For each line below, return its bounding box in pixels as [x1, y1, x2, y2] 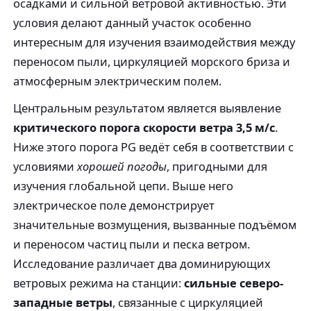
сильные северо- [184, 275, 284, 292]
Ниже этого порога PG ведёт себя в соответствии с [13, 139, 294, 155]
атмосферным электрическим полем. [13, 73, 222, 90]
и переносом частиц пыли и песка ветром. [13, 236, 251, 253]
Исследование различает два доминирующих [13, 255, 271, 272]
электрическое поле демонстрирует [13, 197, 215, 214]
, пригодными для [167, 158, 268, 175]
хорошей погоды [77, 158, 167, 175]
